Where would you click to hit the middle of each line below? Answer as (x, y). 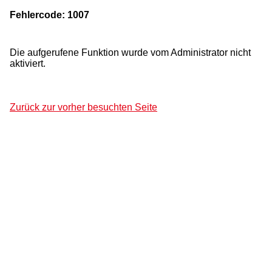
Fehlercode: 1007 (49, 15)
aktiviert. (28, 63)
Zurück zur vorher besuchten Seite (83, 107)
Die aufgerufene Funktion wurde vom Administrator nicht (130, 53)
